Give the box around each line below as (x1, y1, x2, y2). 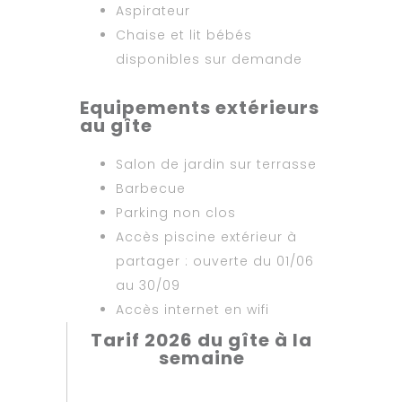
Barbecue (116, 179, 186, 197)
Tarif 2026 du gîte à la (91, 327, 312, 353)
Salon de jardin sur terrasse (116, 154, 317, 173)
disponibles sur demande (116, 49, 302, 68)
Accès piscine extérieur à (116, 227, 297, 246)
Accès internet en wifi (116, 300, 269, 319)
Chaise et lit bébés (116, 25, 252, 44)
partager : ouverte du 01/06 (116, 251, 314, 270)
